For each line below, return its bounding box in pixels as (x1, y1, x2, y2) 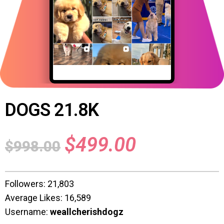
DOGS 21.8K (5, 99, 99, 120)
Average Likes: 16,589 (5, 192, 91, 203)
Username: (5, 206, 50, 217)
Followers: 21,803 (5, 178, 74, 189)
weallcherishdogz (50, 206, 123, 217)
